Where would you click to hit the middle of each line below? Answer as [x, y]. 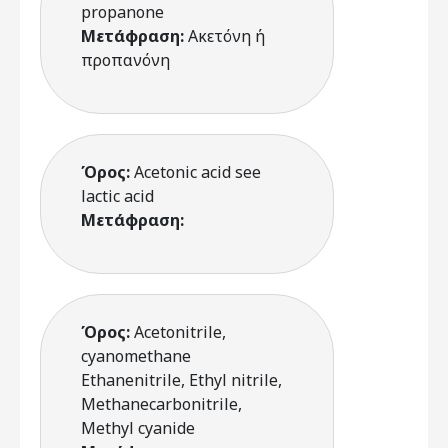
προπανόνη [125, 60]
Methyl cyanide [138, 428]
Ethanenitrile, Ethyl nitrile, [181, 380]
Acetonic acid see [197, 172]
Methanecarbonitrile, [161, 404]
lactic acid [117, 196]
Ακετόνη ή [226, 36]
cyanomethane [136, 356]
